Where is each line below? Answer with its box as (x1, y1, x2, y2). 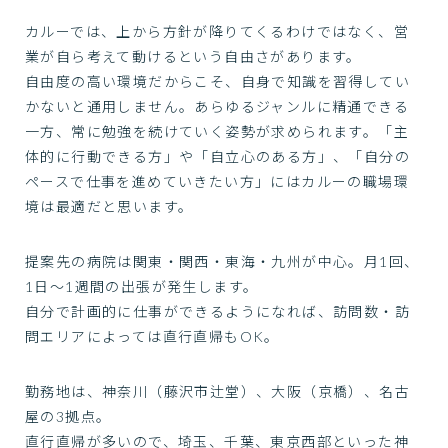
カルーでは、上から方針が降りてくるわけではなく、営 (25, 22, 409, 40)
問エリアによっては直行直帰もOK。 (25, 327, 280, 345)
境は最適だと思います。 (25, 197, 194, 215)
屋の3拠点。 (25, 407, 112, 425)
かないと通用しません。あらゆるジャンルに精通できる (25, 97, 409, 115)
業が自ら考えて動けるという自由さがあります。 (25, 47, 362, 65)
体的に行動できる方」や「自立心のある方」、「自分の (25, 147, 410, 165)
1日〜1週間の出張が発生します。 (25, 277, 259, 295)
